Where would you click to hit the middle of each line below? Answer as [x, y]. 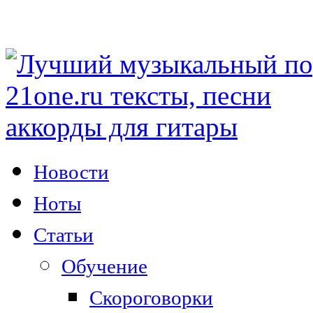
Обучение [104, 266]
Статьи [64, 235]
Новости [71, 172]
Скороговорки [151, 298]
